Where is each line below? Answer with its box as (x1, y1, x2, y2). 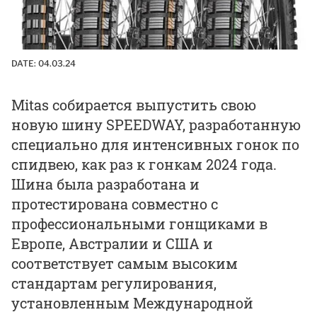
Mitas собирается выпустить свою (11, 95, 256, 114)
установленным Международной (11, 293, 253, 312)
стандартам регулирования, (11, 273, 217, 292)
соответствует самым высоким (11, 253, 238, 272)
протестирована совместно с (11, 194, 218, 213)
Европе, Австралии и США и (11, 234, 213, 253)
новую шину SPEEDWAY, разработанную (11, 115, 301, 134)
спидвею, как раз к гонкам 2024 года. (11, 154, 277, 173)
